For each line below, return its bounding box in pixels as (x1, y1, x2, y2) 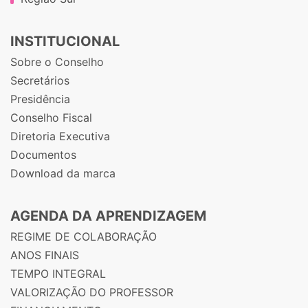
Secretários (10, 73, 69, 87)
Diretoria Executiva (10, 129, 110, 143)
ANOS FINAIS (10, 247, 79, 262)
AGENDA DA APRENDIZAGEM (10, 207, 206, 224)
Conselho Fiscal (10, 110, 92, 124)
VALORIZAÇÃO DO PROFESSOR (10, 285, 173, 299)
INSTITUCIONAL (10, 32, 120, 49)
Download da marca (10, 166, 115, 180)
